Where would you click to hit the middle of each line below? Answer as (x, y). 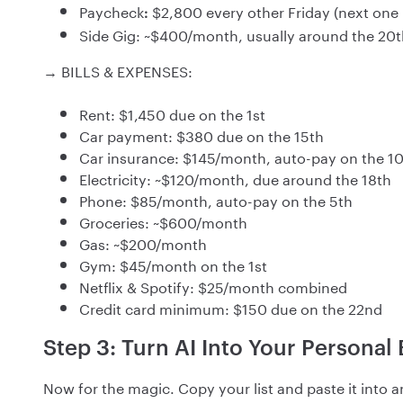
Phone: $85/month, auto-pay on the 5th (216, 200)
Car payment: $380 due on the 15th (201, 135)
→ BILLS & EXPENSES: (118, 70)
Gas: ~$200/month (143, 243)
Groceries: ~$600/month (163, 221)
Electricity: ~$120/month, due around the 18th (235, 178)
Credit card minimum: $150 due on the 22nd (231, 308)
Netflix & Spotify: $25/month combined (213, 286)
